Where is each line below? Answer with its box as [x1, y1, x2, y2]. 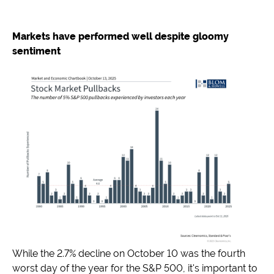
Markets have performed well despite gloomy [12, 31, 229, 43]
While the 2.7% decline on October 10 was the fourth [12, 248, 245, 260]
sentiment [12, 45, 61, 57]
